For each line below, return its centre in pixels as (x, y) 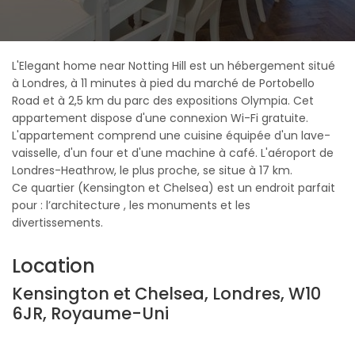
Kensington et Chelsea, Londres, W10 (166, 294)
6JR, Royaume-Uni (90, 313)
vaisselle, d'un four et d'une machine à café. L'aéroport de (173, 153)
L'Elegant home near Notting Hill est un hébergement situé (174, 66)
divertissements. (57, 223)
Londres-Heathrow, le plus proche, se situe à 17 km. (152, 170)
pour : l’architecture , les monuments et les (131, 205)
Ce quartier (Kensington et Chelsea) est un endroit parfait (174, 188)
